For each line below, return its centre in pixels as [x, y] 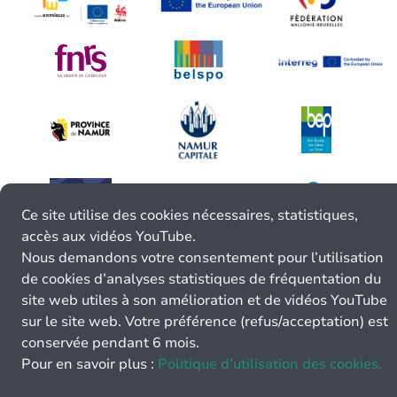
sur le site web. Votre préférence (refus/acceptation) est [205, 322]
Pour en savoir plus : [90, 364]
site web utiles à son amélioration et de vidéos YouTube [204, 300]
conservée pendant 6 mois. [110, 343]
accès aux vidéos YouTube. [109, 237]
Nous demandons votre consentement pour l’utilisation [202, 258]
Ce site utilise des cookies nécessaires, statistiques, [190, 215]
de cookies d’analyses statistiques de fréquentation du [201, 279]
